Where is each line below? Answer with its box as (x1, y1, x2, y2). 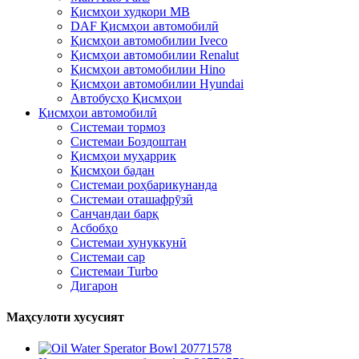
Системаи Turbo (71, 264, 158, 278)
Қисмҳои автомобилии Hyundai (71, 76, 244, 91)
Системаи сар (71, 249, 145, 264)
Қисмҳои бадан (71, 163, 155, 177)
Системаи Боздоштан (71, 134, 187, 148)
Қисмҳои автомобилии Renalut (71, 47, 239, 62)
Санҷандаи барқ (71, 206, 159, 220)
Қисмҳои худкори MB (71, 4, 190, 18)
